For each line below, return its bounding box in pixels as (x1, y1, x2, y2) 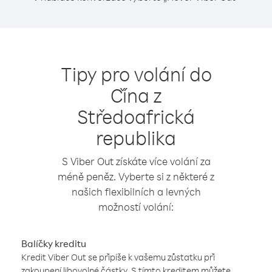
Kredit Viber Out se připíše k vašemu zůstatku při (21, 251, 215, 263)
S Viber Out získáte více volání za (61, 155, 211, 168)
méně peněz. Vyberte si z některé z (58, 170, 214, 183)
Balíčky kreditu (21, 237, 86, 250)
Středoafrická (77, 104, 195, 129)
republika (96, 125, 176, 150)
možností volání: (98, 200, 174, 213)
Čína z (110, 83, 161, 107)
